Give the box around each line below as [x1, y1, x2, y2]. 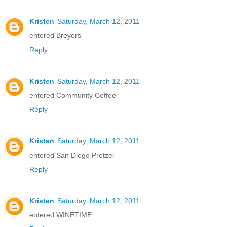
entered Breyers [29, 31, 81, 40]
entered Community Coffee [29, 91, 116, 99]
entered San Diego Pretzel [29, 150, 114, 159]
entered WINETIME [29, 210, 92, 219]
